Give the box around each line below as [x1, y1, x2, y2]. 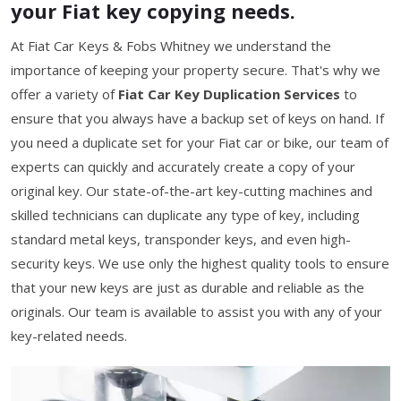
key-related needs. [11, 327, 127, 345]
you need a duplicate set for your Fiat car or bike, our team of [11, 133, 388, 151]
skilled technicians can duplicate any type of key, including [11, 206, 360, 224]
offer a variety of [11, 85, 118, 103]
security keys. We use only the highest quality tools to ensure [11, 254, 389, 272]
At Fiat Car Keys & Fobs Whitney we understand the [11, 37, 331, 55]
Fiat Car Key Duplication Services [118, 85, 340, 103]
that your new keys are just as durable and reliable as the [11, 278, 364, 296]
